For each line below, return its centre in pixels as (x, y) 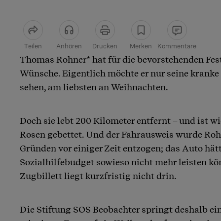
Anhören (69, 46)
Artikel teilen (50, 61)
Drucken (105, 46)
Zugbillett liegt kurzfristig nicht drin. (98, 176)
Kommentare (177, 46)
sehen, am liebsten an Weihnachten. (94, 87)
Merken (141, 46)
